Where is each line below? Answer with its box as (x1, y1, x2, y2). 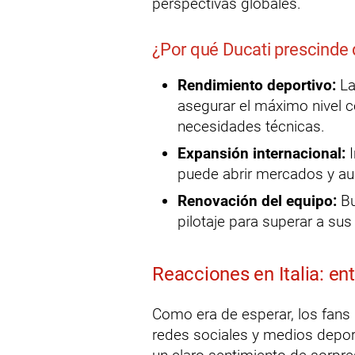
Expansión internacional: (177, 144, 345, 162)
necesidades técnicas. (177, 117, 325, 136)
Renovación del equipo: (177, 192, 337, 210)
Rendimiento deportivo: (177, 76, 336, 94)
